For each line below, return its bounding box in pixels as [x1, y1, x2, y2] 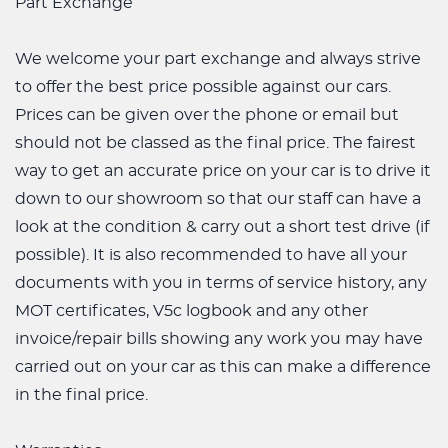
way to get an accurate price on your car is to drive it [15, 163, 431, 179]
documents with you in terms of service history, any [15, 275, 427, 291]
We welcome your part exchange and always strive [15, 51, 421, 67]
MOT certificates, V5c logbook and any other [15, 303, 368, 319]
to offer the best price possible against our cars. [15, 79, 391, 95]
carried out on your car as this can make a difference [15, 359, 431, 375]
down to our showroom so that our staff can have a [15, 191, 421, 207]
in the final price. [15, 387, 148, 403]
